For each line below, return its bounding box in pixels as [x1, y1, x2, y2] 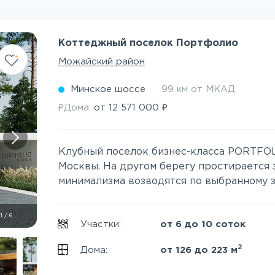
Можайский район [58, 58, 145, 66]
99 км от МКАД [161, 85, 236, 93]
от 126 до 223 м [160, 246, 238, 254]
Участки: [80, 220, 125, 228]
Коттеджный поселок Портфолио [58, 39, 239, 48]
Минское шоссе [71, 85, 146, 93]
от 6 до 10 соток [160, 220, 246, 228]
